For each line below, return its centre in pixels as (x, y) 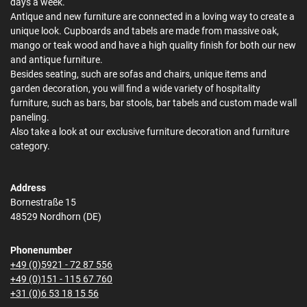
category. (30, 147)
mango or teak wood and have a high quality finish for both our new (153, 46)
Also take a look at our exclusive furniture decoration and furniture (150, 132)
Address (28, 188)
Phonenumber (41, 251)
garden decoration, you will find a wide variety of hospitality (135, 89)
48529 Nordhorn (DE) (56, 217)
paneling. (30, 118)
